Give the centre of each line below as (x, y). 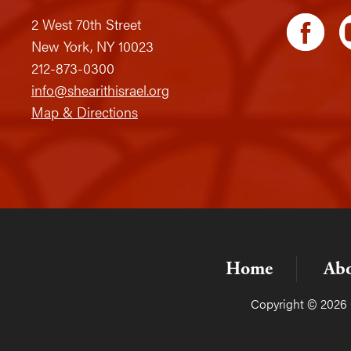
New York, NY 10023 (92, 45)
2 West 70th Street (86, 24)
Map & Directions (85, 111)
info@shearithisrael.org (100, 89)
